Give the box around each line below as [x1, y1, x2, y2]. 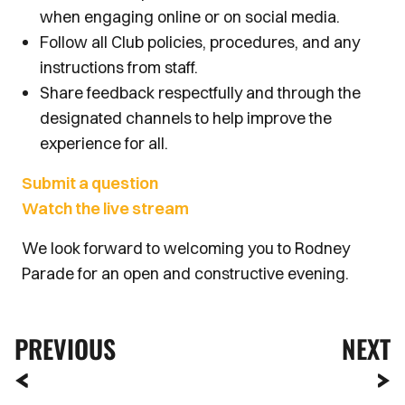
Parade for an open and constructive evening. [22, 263, 349, 284]
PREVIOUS [14, 330, 116, 367]
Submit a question [22, 173, 158, 193]
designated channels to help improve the [40, 108, 332, 128]
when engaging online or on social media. [40, 6, 340, 27]
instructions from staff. [40, 57, 198, 78]
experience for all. [40, 133, 168, 154]
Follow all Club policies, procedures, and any [40, 32, 360, 52]
